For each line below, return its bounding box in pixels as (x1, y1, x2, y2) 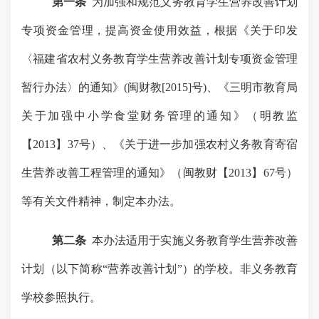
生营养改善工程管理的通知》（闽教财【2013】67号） (21, 167, 298, 179)
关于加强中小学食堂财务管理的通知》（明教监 (21, 110, 298, 122)
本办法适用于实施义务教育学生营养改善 (92, 234, 298, 246)
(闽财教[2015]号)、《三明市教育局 (124, 81, 298, 93)
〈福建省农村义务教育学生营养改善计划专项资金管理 (21, 53, 298, 65)
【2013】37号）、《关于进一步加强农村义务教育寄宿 (21, 138, 298, 150)
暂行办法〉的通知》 (21, 81, 124, 93)
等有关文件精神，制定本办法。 (21, 195, 181, 207)
